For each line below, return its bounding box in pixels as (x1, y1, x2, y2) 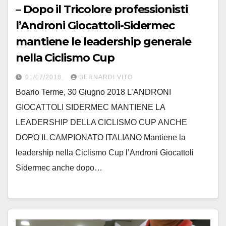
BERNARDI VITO (79, 73, 133, 81)
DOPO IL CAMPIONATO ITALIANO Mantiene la (16, 133, 186, 142)
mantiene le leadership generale (16, 34, 191, 48)
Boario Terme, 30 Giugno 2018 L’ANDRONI (16, 87, 171, 96)
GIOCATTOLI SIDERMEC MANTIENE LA (16, 102, 165, 111)
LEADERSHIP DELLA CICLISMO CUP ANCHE (16, 118, 187, 127)
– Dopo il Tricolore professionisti (16, 2, 188, 16)
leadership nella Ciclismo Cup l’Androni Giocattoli (16, 148, 194, 157)
